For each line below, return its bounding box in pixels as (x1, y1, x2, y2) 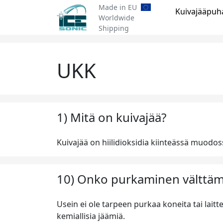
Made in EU (99, 2, 137, 12)
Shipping (99, 23, 129, 33)
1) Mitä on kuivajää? (57, 109, 166, 125)
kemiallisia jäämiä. (57, 211, 125, 222)
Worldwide (99, 12, 134, 22)
